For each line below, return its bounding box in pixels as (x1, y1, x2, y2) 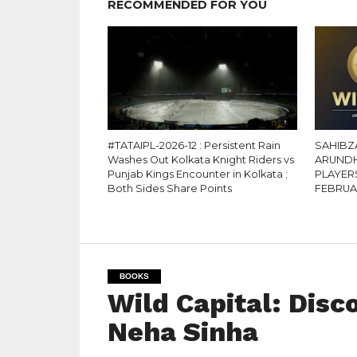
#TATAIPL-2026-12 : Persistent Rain (107, 139, 280, 151)
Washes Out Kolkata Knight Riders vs (107, 154, 294, 166)
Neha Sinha (107, 316, 258, 347)
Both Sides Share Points (107, 182, 232, 194)
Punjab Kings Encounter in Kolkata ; (107, 168, 288, 180)
